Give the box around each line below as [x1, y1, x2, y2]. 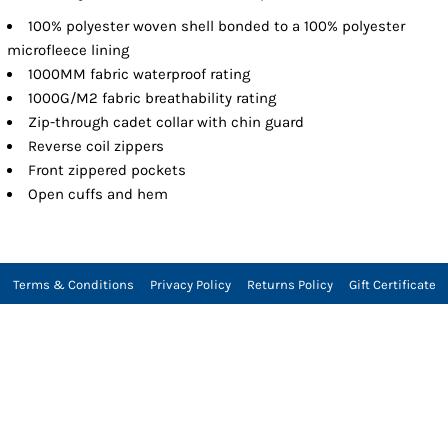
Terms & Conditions [12, 276, 134, 292]
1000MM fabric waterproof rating [28, 64, 251, 83]
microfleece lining [7, 40, 130, 59]
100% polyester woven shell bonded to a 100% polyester [28, 16, 406, 35]
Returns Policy [246, 276, 333, 292]
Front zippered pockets [28, 160, 187, 179]
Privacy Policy [149, 276, 231, 292]
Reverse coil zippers [28, 136, 165, 155]
